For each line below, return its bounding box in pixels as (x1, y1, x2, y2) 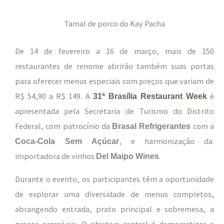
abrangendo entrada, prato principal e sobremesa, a (15, 204, 214, 214)
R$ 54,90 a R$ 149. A (15, 90, 93, 101)
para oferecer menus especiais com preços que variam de (15, 75, 214, 86)
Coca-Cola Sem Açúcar (15, 136, 119, 145)
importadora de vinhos (15, 150, 96, 161)
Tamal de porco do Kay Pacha (64, 18, 165, 29)
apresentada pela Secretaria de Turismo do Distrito (15, 105, 214, 116)
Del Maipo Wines (96, 151, 159, 160)
